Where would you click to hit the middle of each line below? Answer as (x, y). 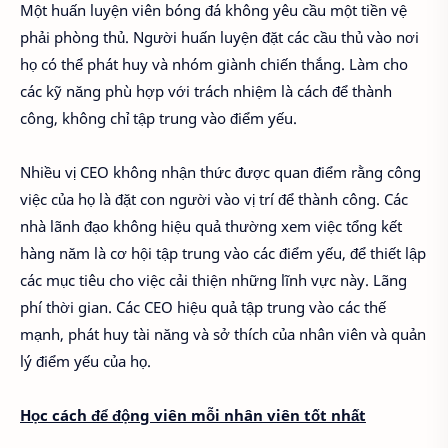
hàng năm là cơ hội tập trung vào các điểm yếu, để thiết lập (223, 253)
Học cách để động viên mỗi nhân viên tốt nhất (193, 415)
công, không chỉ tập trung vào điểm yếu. (158, 118)
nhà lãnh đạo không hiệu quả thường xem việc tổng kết (211, 226)
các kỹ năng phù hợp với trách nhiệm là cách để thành (206, 91)
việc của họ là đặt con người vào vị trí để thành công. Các (214, 199)
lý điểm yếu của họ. (85, 361)
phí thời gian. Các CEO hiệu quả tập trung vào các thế (203, 307)
